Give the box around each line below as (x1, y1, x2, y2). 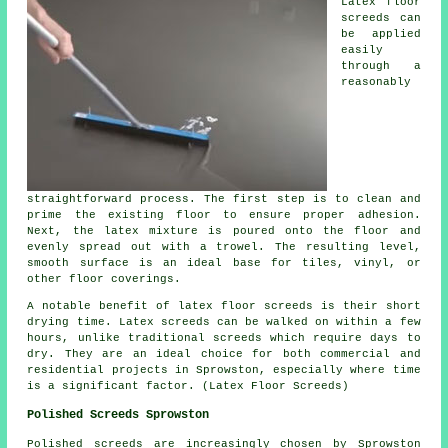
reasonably (341, 75, 412, 88)
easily (341, 43, 384, 56)
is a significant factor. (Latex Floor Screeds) (27, 379, 350, 392)
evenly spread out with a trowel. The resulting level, (27, 240, 421, 253)
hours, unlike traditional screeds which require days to (27, 331, 421, 344)
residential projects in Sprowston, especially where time (27, 363, 421, 376)
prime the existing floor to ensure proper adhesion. (27, 208, 421, 221)
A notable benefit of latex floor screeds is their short (27, 299, 421, 312)
